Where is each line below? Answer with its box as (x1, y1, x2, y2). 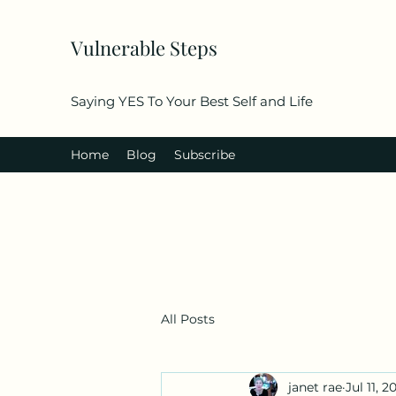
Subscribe (174, 147, 235, 163)
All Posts (161, 310, 215, 327)
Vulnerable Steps (71, 34, 222, 61)
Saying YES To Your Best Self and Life (71, 93, 313, 110)
